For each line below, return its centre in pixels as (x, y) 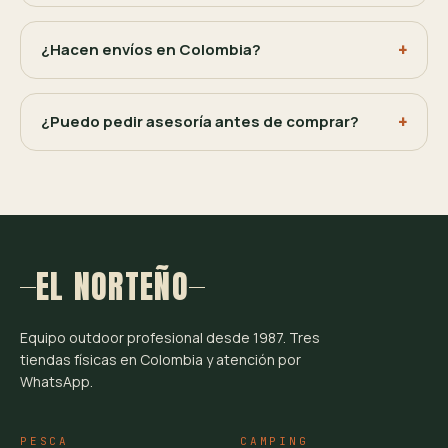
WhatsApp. (56, 381)
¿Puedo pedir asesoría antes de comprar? (200, 121)
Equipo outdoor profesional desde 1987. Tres (170, 337)
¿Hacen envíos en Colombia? (151, 49)
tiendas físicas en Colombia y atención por (160, 359)
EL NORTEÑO (112, 286)
